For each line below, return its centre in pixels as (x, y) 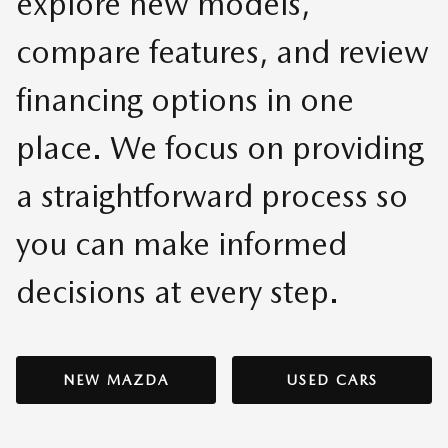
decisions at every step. (177, 291)
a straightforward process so (212, 195)
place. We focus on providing (220, 147)
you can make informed (181, 243)
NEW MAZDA (116, 379)
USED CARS (332, 379)
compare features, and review (222, 51)
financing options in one (185, 99)
